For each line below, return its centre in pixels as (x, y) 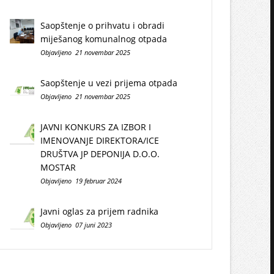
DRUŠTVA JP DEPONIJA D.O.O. (100, 154)
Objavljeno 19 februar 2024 (81, 181)
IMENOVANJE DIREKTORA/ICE (100, 140)
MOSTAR (58, 167)
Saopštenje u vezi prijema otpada (109, 83)
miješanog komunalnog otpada (104, 39)
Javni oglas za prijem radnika (99, 211)
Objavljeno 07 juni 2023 (76, 225)
